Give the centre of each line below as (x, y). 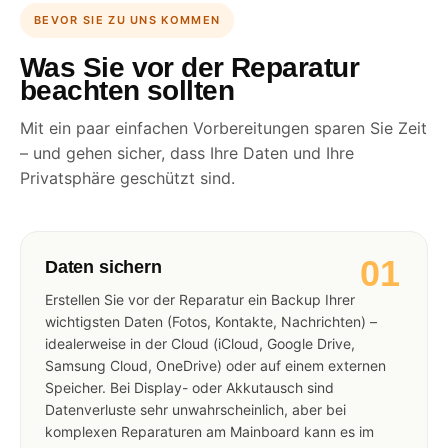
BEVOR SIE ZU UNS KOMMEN (127, 19)
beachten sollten (127, 90)
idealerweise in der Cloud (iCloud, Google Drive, (200, 343)
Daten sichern (103, 266)
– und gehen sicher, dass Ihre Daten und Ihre (187, 152)
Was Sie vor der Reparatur (190, 67)
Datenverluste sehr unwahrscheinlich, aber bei (195, 409)
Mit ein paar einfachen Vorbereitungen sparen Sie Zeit (223, 127)
